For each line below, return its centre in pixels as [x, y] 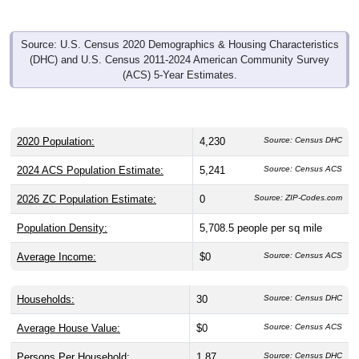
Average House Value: [69, 328]
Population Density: [62, 228]
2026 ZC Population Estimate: [87, 199]
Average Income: [56, 256]
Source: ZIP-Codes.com [298, 197]
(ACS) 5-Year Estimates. [179, 75]
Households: [46, 299]
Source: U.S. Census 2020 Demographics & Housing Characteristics [179, 44]
